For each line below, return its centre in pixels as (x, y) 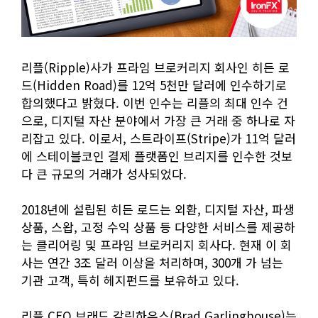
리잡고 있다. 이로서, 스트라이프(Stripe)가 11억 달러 (159, 138)
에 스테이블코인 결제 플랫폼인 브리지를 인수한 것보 (157, 156)
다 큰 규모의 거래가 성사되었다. (104, 174)
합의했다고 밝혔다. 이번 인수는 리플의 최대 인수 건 (155, 103)
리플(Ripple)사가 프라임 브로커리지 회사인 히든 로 (155, 67)
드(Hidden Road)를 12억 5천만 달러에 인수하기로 (154, 85)
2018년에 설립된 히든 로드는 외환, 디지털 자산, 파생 (158, 209)
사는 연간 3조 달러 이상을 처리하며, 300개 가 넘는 (152, 263)
